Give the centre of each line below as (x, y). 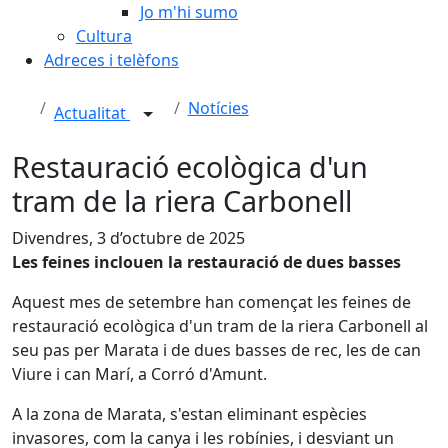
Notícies (218, 108)
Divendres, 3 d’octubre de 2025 (128, 238)
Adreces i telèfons (111, 60)
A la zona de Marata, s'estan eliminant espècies (189, 414)
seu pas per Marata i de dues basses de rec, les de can (216, 350)
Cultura (104, 36)
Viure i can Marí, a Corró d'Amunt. (139, 374)
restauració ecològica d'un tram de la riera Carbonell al (220, 326)
